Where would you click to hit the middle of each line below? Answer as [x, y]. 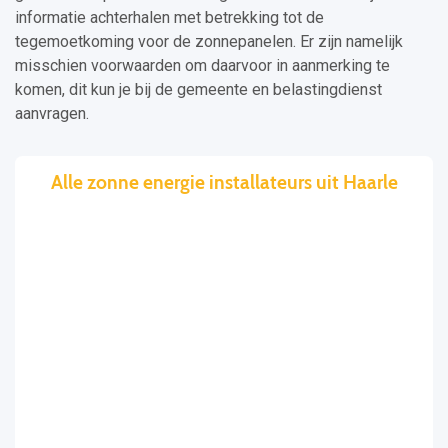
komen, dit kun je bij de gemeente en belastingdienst [198, 90]
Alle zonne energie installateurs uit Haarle [224, 182]
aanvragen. [52, 114]
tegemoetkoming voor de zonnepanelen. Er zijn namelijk [209, 42]
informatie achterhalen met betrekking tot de [169, 18]
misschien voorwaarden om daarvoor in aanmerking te [202, 66]
